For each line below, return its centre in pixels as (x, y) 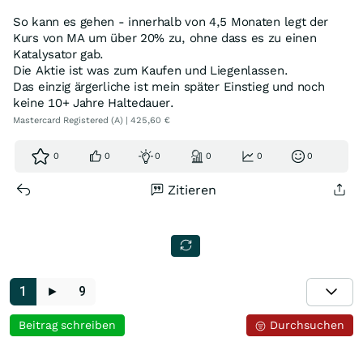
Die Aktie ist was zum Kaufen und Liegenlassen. (151, 71)
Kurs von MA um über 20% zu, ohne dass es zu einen (165, 38)
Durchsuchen (305, 325)
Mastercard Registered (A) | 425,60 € (92, 121)
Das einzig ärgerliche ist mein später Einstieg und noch (169, 87)
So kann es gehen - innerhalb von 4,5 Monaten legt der (171, 22)
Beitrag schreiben (67, 325)
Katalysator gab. (59, 55)
